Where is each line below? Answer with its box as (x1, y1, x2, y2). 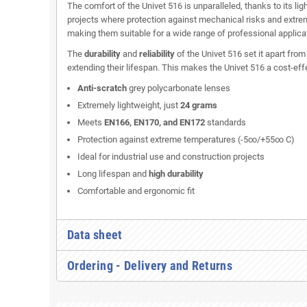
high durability (149, 169, 204, 180)
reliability (139, 49, 175, 60)
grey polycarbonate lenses (127, 83, 230, 94)
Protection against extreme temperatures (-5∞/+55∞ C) (77, 134, 295, 145)
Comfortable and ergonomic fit (77, 186, 195, 197)
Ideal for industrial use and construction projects (77, 151, 265, 162)
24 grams (180, 100, 217, 111)
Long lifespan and (77, 169, 149, 180)
